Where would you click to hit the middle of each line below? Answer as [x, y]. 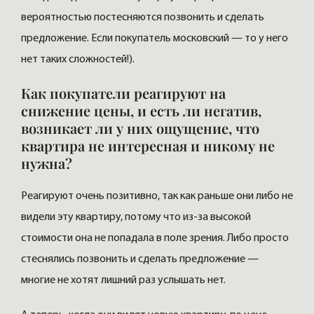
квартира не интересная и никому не [148, 146]
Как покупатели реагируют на [123, 93]
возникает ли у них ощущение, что [140, 128]
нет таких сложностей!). [78, 60]
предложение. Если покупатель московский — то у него [155, 39]
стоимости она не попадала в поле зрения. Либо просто [155, 239]
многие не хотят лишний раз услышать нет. [123, 281]
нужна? [47, 163]
